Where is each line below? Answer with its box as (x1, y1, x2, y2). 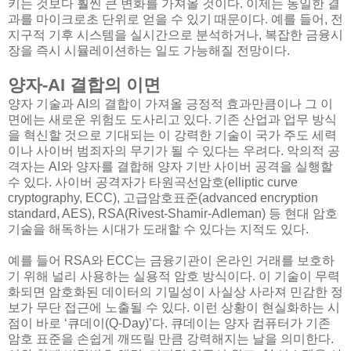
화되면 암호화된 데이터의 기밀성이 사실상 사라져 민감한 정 (8, 285, 343, 299)
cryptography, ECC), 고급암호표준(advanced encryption (8, 191, 318, 205)
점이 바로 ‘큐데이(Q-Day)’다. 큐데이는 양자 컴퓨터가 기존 (8, 317, 331, 331)
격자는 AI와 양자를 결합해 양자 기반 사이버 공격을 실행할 (8, 160, 333, 174)
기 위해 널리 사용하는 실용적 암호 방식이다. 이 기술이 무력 (8, 270, 340, 284)
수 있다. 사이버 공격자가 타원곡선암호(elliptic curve (8, 175, 298, 190)
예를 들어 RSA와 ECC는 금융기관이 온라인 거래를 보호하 (8, 254, 335, 268)
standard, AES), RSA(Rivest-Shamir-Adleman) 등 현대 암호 (8, 207, 338, 221)
